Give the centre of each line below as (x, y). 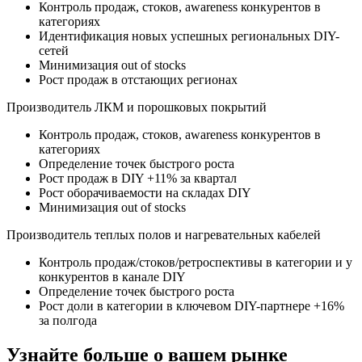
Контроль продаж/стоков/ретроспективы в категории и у (196, 263)
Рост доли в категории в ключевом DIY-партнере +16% (192, 306)
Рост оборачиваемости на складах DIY (145, 193)
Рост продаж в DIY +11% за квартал (138, 179)
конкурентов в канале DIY (112, 277)
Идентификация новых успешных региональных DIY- (189, 36)
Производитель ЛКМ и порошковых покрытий (137, 107)
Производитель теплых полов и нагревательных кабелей (164, 235)
